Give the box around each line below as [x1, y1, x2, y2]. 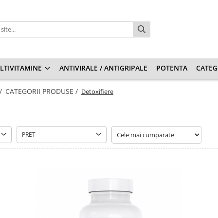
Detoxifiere [81, 87, 113, 96]
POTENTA [156, 63, 187, 73]
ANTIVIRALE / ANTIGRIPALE [59, 63, 147, 73]
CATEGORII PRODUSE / [5, 87, 80, 96]
